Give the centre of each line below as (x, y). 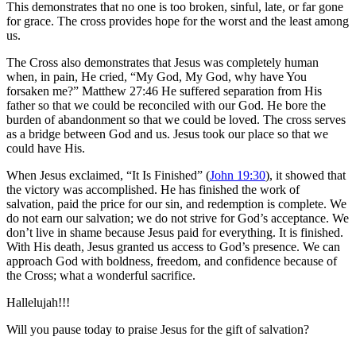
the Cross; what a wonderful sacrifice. (101, 276)
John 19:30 (238, 176)
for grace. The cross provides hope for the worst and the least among (178, 21)
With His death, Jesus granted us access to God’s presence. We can (173, 247)
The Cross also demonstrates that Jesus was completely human (163, 63)
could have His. (46, 149)
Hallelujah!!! (38, 303)
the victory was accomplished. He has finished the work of (153, 190)
